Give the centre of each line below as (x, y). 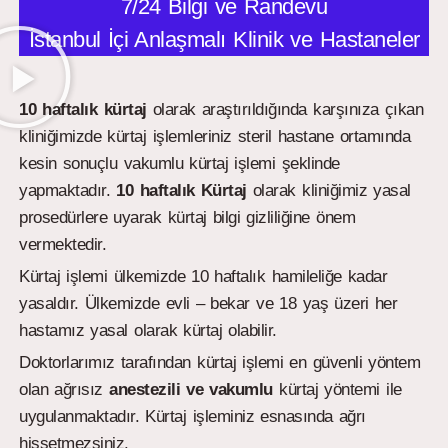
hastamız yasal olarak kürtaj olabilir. (148, 330)
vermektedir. (63, 244)
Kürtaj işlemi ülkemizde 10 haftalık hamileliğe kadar (203, 276)
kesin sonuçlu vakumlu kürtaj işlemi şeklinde (179, 163)
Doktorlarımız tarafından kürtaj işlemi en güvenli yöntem (220, 362)
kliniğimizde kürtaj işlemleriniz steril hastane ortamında (215, 136)
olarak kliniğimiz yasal (331, 190)
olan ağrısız (64, 389)
